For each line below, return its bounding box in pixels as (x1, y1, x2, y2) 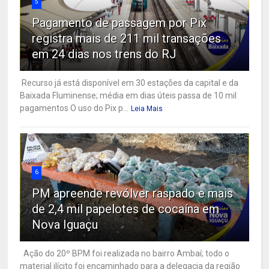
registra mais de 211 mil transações (32, 31, 222, 46)
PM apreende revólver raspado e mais (32, 186, 234, 201)
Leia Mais (131, 104, 163, 113)
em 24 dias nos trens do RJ (32, 47, 177, 62)
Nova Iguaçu (32, 217, 98, 232)
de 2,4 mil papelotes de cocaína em (32, 202, 220, 217)
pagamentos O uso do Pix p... (20, 103, 129, 113)
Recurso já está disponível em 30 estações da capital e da (20, 78, 239, 88)
